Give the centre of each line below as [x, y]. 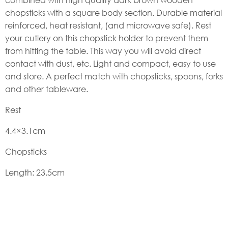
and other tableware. [47, 89]
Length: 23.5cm [35, 172]
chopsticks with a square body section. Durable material [113, 12]
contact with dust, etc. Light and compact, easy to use [110, 63]
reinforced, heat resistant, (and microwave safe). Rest [108, 25]
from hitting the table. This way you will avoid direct [103, 50]
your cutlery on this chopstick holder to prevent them [107, 38]
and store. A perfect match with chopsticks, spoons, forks [114, 76]
